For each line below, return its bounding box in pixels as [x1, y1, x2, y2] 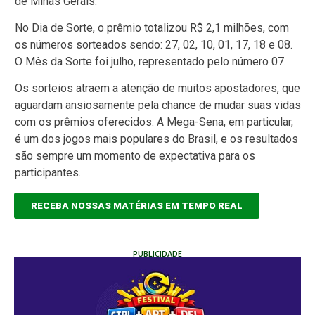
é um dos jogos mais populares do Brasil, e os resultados [15, 132, 298, 146]
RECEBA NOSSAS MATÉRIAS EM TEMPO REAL [31, 200, 243, 211]
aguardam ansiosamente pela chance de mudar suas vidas [15, 98, 301, 112]
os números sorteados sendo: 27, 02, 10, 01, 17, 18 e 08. [15, 37, 292, 51]
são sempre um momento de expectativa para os [15, 149, 255, 163]
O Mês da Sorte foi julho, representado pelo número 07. [15, 54, 286, 68]
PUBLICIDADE [133, 247, 182, 259]
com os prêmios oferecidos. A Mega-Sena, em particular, [15, 115, 293, 129]
